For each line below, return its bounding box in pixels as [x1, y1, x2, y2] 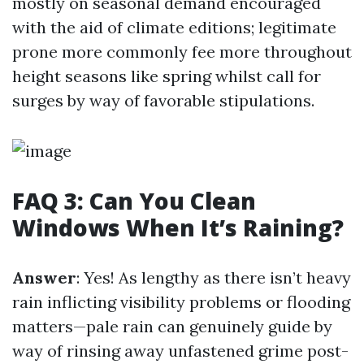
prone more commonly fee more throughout [12, 41, 352, 62]
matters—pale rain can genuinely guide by [12, 316, 332, 336]
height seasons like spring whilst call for [12, 66, 321, 86]
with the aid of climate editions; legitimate [12, 17, 336, 37]
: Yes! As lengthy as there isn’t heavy [76, 267, 351, 288]
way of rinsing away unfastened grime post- [12, 340, 349, 361]
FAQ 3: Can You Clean [12, 185, 256, 216]
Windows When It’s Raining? [12, 212, 344, 243]
